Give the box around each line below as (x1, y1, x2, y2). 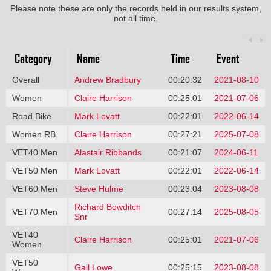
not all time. (113, 13, 158, 23)
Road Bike (11, 111, 51, 121)
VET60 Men (11, 183, 57, 194)
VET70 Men (11, 206, 57, 217)
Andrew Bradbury (74, 74, 141, 85)
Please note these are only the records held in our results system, (10, 3, 261, 13)
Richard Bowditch (74, 201, 141, 212)
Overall (11, 74, 39, 85)
